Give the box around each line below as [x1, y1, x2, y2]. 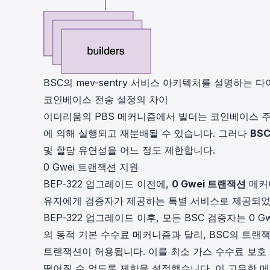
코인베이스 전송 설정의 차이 [43, 93, 168, 105]
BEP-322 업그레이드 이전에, [43, 177, 172, 190]
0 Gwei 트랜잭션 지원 [43, 160, 139, 173]
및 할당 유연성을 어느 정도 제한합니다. [43, 143, 215, 156]
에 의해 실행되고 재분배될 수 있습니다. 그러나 [43, 127, 250, 139]
